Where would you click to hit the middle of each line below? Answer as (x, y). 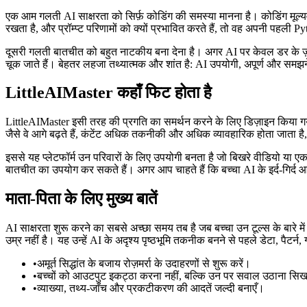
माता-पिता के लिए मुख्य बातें (82, 199)
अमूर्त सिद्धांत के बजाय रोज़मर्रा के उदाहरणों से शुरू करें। (144, 264)
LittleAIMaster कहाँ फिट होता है (109, 93)
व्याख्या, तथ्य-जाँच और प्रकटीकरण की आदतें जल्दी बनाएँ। (151, 288)
